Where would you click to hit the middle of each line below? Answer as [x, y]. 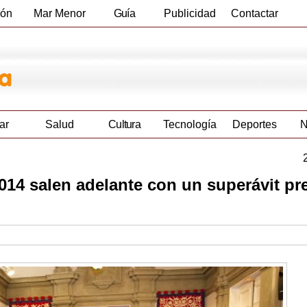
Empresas [124, 40]
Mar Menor [59, 13]
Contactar [255, 13]
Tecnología [189, 125]
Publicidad [189, 13]
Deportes [255, 125]
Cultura [124, 125]
